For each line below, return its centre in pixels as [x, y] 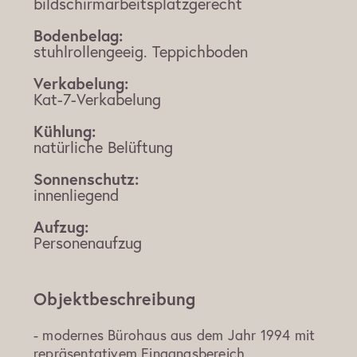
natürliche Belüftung [103, 147]
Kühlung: [65, 131]
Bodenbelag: [78, 36]
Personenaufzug [88, 243]
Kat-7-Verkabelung [97, 100]
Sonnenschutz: [86, 179]
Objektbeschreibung [114, 299]
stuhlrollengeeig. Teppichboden [141, 52]
